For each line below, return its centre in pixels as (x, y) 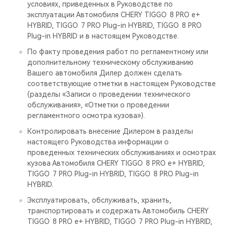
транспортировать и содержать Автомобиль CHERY (118, 211)
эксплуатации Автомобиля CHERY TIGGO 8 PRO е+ (114, 15)
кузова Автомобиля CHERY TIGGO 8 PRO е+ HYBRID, (116, 163)
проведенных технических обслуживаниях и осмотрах (122, 153)
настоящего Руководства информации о (98, 142)
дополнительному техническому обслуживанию (110, 62)
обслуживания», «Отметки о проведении (98, 105)
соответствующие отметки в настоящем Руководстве (122, 84)
